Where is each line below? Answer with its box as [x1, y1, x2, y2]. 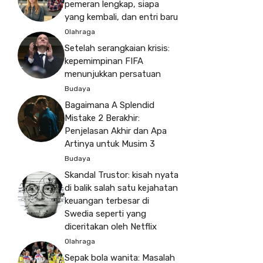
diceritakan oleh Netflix [65, 221, 157, 232]
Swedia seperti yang [65, 208, 146, 220]
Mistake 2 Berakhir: [65, 113, 140, 124]
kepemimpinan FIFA [65, 56, 143, 67]
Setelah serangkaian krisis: [65, 43, 170, 54]
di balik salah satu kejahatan [65, 183, 178, 194]
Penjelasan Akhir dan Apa [65, 126, 167, 137]
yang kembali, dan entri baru [65, 12, 178, 23]
